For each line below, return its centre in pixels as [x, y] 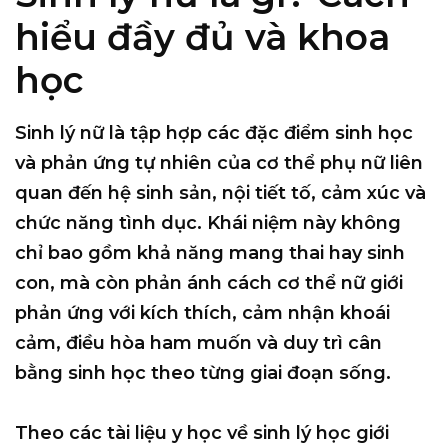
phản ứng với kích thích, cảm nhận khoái [202, 313]
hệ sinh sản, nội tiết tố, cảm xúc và [267, 193]
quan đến [61, 193]
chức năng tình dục [106, 223]
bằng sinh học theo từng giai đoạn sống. [203, 373]
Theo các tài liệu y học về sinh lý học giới [202, 433]
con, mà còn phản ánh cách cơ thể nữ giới [209, 283]
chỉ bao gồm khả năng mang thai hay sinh [210, 253]
